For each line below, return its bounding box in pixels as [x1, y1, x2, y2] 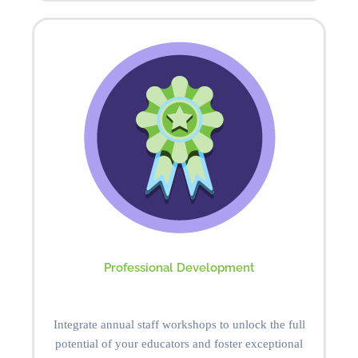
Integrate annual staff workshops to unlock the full [53, 317, 305, 331]
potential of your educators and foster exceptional [55, 336, 303, 350]
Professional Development [103, 260, 255, 274]
